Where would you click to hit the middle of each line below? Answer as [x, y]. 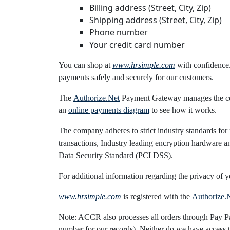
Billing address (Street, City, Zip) [150, 8]
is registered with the [158, 196]
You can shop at [85, 65]
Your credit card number [137, 45]
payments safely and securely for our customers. [136, 77]
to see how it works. [183, 110]
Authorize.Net [97, 98]
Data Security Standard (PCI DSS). [116, 155]
